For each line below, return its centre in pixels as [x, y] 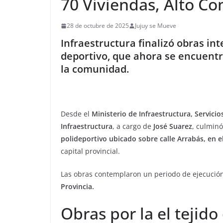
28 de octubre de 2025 [98, 26]
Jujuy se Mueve [156, 26]
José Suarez [173, 126]
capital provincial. [90, 151]
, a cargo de [133, 126]
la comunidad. [95, 69]
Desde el [76, 114]
